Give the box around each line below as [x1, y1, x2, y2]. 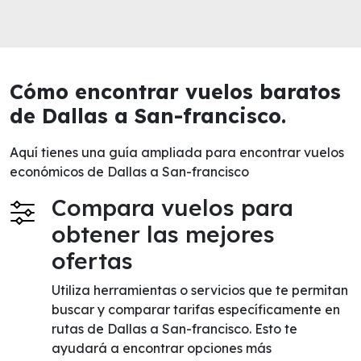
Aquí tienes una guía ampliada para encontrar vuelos [10, 144, 344, 160]
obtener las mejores [52, 220, 275, 248]
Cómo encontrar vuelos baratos [10, 79, 341, 104]
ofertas [52, 247, 133, 275]
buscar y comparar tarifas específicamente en [52, 301, 340, 317]
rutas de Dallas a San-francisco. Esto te [52, 321, 297, 337]
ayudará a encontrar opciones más [52, 340, 272, 356]
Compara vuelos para [52, 193, 293, 222]
